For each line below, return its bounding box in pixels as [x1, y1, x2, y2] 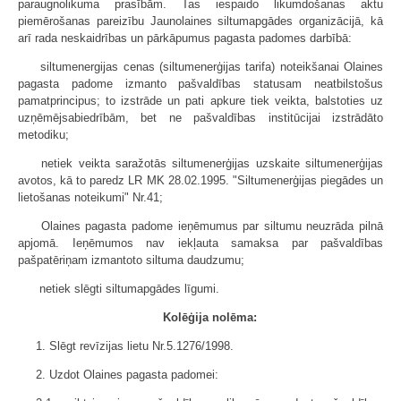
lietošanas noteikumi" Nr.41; [18, 191, 163, 204]
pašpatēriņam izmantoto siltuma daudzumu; [18, 253, 244, 267]
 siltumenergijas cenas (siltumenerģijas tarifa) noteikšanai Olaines [36, 60, 383, 73]
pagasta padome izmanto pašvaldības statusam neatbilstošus [18, 77, 383, 90]
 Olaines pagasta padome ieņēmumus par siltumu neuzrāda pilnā [36, 219, 383, 233]
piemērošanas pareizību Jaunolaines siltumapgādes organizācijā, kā [18, 14, 383, 28]
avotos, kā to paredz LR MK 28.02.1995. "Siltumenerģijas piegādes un [18, 174, 383, 187]
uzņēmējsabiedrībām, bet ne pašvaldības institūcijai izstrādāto [18, 111, 383, 124]
